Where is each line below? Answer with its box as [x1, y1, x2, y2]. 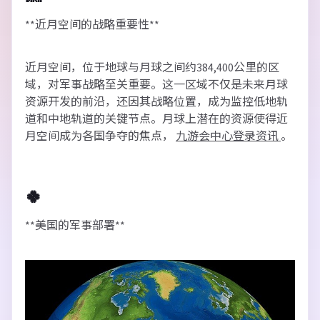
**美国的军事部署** [25, 218, 125, 234]
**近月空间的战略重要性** [25, 17, 159, 33]
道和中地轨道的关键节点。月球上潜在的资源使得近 [25, 111, 288, 127]
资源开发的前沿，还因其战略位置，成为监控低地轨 [25, 94, 288, 110]
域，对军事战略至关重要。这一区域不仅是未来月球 [25, 77, 288, 93]
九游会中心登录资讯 [176, 129, 281, 144]
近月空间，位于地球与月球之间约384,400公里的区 [25, 60, 279, 76]
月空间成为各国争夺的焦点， [25, 129, 176, 144]
